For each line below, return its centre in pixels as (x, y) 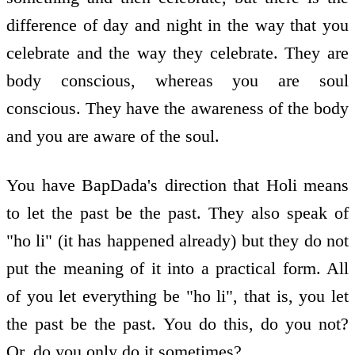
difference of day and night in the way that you (177, 25)
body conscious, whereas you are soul (177, 80)
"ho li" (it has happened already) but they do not (177, 241)
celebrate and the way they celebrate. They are (177, 52)
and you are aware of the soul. (113, 136)
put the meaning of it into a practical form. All (177, 269)
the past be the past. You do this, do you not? (177, 324)
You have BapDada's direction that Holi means (177, 185)
